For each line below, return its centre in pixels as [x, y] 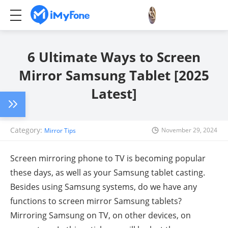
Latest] [114, 94]
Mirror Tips [60, 131]
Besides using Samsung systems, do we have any [104, 187]
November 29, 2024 [189, 130]
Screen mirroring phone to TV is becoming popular [108, 158]
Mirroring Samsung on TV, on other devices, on [101, 215]
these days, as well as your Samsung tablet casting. [108, 173]
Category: [27, 130]
